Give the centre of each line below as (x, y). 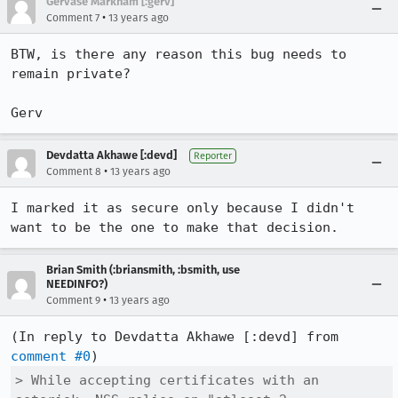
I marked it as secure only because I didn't (183, 208)
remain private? (71, 74)
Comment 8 (74, 171)
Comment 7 (73, 18)
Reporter (213, 156)
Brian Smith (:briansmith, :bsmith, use (143, 270)
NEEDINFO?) (77, 284)
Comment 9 (73, 300)
